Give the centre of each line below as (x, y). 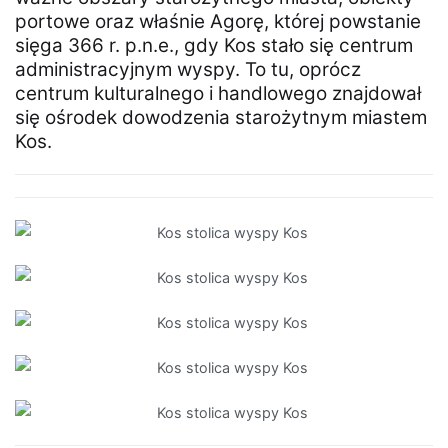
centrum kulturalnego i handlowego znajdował (218, 94)
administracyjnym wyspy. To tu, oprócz (188, 70)
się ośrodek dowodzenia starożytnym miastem (221, 118)
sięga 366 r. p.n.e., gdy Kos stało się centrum (214, 46)
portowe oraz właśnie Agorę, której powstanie (218, 22)
